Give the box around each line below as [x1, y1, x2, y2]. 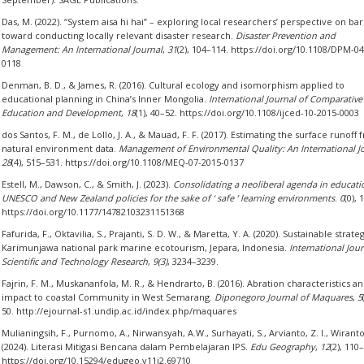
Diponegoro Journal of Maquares [214, 291, 353, 303]
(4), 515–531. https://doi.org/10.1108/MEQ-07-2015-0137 [11, 156, 244, 168]
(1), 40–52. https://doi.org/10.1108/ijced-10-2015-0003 [135, 106, 359, 119]
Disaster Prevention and [235, 29, 336, 41]
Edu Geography [249, 340, 315, 353]
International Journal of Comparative [208, 93, 362, 105]
